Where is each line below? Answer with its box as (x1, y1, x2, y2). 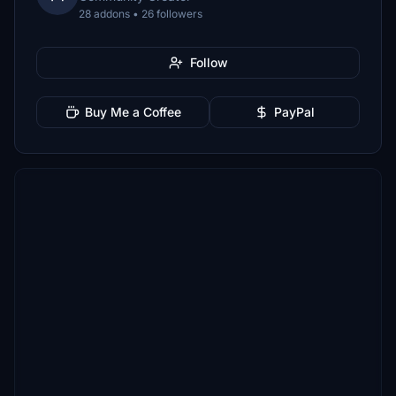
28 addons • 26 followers (79, 7, 202, 20)
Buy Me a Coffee (84, 104, 181, 119)
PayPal (274, 104, 315, 119)
